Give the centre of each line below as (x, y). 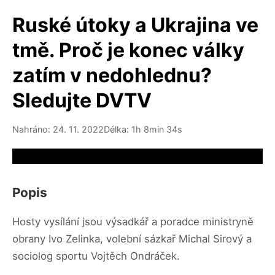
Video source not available (74, 156)
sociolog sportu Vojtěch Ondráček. (96, 256)
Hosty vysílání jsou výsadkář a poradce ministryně (133, 221)
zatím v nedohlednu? (112, 75)
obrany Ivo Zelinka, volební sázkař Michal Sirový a (132, 238)
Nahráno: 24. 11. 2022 (58, 129)
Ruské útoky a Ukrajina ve (135, 25)
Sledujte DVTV (82, 100)
